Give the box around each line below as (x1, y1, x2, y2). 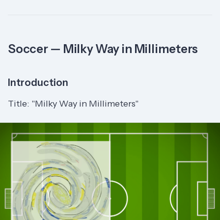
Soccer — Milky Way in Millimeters (8, 41, 198, 56)
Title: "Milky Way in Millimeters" (8, 98, 138, 109)
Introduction (8, 76, 68, 88)
